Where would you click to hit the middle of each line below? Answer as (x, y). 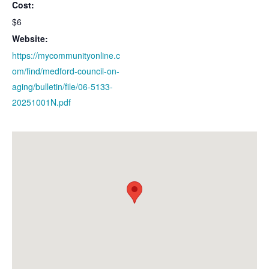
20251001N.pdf (41, 102)
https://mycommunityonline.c (66, 55)
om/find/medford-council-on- (66, 71)
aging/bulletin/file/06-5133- (62, 86)
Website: (30, 38)
